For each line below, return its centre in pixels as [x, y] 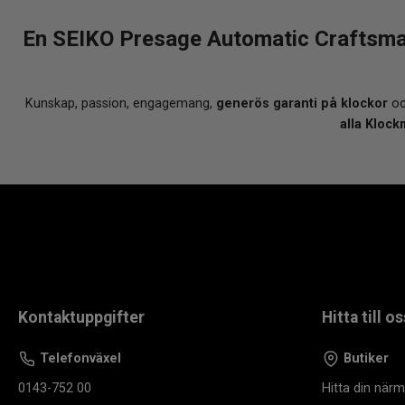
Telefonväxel [79, 358]
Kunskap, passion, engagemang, [121, 103]
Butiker [364, 358]
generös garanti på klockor [302, 103]
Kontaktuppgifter [81, 317]
